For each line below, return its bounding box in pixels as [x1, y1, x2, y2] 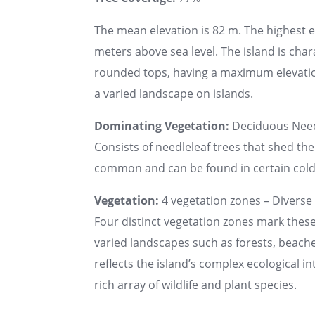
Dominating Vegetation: [94, 117, 229, 134]
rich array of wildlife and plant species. [94, 276, 297, 292]
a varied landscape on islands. [94, 85, 253, 101]
